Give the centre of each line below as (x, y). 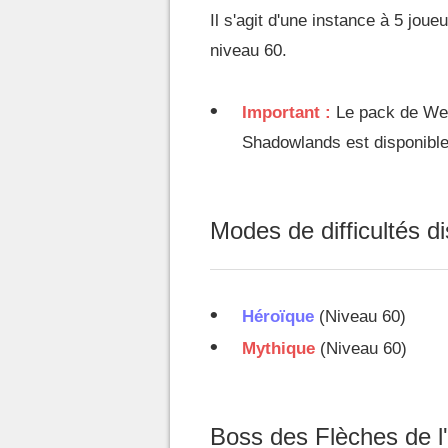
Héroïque (278, 316)
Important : (286, 112)
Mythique (278, 348)
